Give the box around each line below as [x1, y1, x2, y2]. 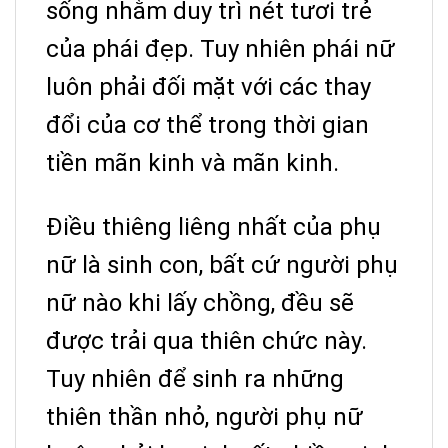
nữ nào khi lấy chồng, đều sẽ [46, 288, 354, 317]
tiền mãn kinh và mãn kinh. [46, 148, 339, 177]
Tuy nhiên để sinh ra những [46, 364, 344, 393]
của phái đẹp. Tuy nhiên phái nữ [46, 34, 395, 63]
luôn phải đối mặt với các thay [46, 72, 371, 101]
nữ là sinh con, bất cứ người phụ [46, 250, 398, 279]
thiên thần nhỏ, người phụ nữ [46, 402, 363, 431]
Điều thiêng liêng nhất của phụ [46, 212, 381, 241]
